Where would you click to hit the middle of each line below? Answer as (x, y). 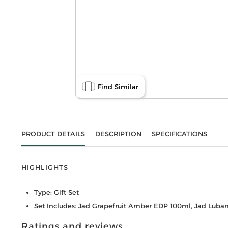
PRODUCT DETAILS (53, 134)
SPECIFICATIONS (179, 134)
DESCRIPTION (118, 134)
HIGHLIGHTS (45, 167)
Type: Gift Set (56, 192)
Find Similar (118, 86)
